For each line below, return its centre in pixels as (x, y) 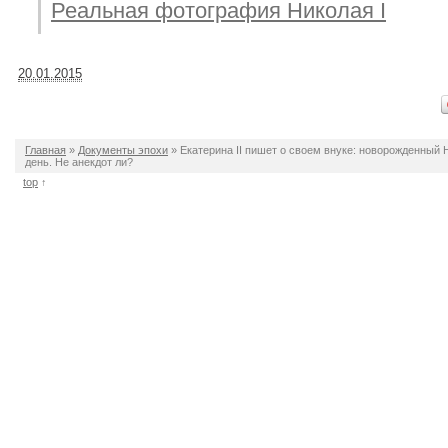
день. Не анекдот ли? (79, 162)
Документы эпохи (123, 150)
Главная (45, 150)
